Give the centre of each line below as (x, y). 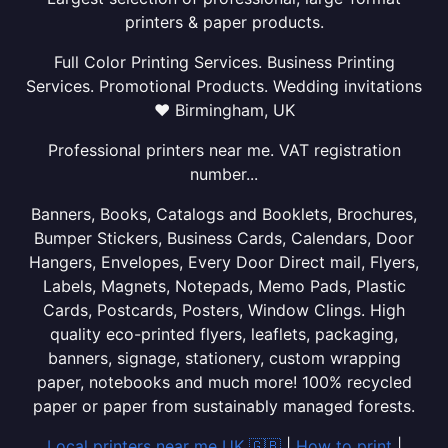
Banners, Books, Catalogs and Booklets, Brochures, (224, 214)
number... (224, 174)
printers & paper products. (224, 22)
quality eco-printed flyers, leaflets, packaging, (224, 334)
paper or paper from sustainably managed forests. (224, 406)
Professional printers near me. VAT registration (224, 150)
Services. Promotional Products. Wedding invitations (224, 86)
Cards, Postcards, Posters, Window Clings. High (224, 310)
